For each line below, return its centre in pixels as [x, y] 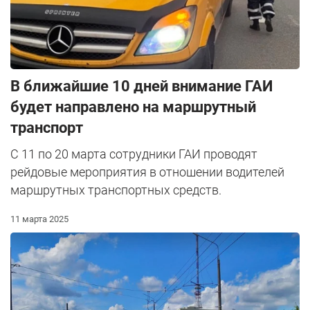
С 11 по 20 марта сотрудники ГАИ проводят [134, 154]
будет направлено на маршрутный [133, 107]
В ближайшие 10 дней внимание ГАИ [142, 86]
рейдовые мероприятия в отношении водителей [147, 172]
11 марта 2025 [39, 219]
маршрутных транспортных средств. [116, 190]
